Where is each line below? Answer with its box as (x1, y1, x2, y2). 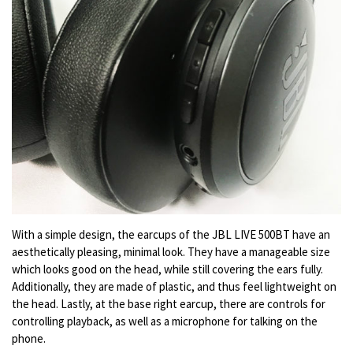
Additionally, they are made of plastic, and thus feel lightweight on (12, 279, 336, 295)
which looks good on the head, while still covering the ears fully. (12, 262, 323, 277)
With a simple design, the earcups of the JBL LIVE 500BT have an (12, 227, 330, 243)
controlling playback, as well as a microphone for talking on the (12, 314, 318, 329)
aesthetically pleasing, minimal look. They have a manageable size (12, 244, 330, 260)
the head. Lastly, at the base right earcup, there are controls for (12, 296, 325, 312)
